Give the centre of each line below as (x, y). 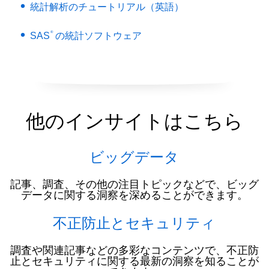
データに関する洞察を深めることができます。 (134, 195)
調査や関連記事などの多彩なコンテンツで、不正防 (134, 250)
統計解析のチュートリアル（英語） (107, 7)
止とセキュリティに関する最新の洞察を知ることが (134, 261)
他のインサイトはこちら (134, 121)
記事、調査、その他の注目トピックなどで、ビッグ (134, 184)
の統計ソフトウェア (98, 35)
